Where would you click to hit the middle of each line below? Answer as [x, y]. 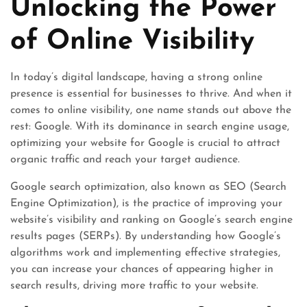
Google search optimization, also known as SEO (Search [148, 187]
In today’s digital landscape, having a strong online [136, 77]
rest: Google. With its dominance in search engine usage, [150, 127]
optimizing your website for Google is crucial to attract [145, 143]
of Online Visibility [132, 42]
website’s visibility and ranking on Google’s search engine [151, 220]
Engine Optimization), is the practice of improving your [146, 204]
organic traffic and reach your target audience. [125, 160]
